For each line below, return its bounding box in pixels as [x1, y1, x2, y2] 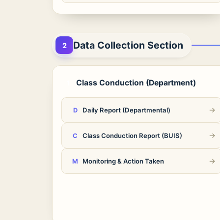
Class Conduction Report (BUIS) [82, 132, 182, 139]
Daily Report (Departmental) [82, 106, 170, 114]
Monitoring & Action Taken [82, 157, 164, 165]
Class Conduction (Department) [76, 78, 196, 87]
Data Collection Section [73, 39, 183, 51]
